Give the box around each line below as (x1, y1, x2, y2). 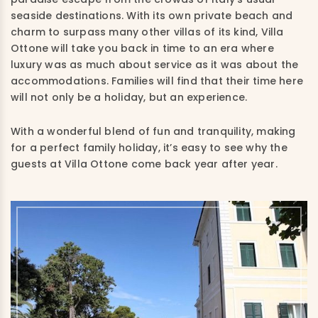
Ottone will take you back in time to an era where (11, 40, 274, 55)
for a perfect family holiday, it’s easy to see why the (11, 140, 287, 155)
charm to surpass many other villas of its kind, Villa (11, 24, 284, 39)
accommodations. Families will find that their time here (11, 73, 304, 88)
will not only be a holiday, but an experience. (11, 89, 248, 104)
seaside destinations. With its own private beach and (11, 8, 293, 23)
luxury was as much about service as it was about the (11, 57, 299, 72)
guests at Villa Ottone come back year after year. (11, 156, 278, 171)
